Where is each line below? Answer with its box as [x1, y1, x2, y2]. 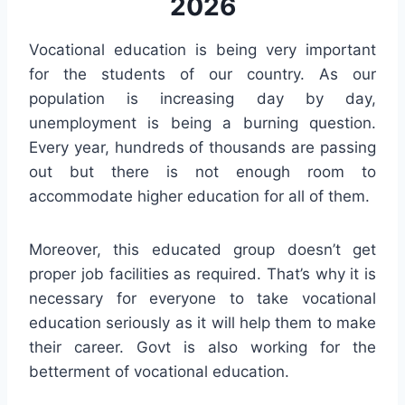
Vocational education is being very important [29, 40, 376, 59]
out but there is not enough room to [29, 162, 376, 181]
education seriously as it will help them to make [29, 313, 376, 332]
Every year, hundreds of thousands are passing [29, 137, 376, 156]
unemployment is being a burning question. [29, 113, 376, 132]
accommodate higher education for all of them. [29, 186, 370, 205]
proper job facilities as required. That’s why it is [29, 264, 376, 283]
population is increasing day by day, [29, 89, 376, 108]
